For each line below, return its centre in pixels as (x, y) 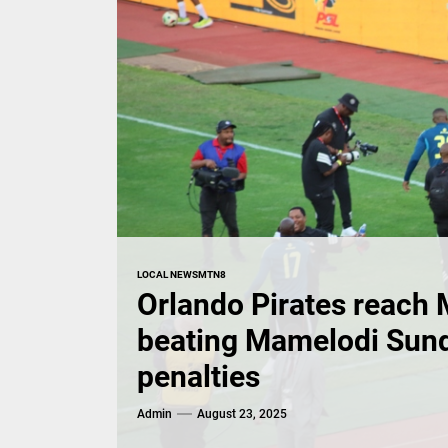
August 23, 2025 (242, 413)
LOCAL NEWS (167, 274)
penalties (198, 376)
